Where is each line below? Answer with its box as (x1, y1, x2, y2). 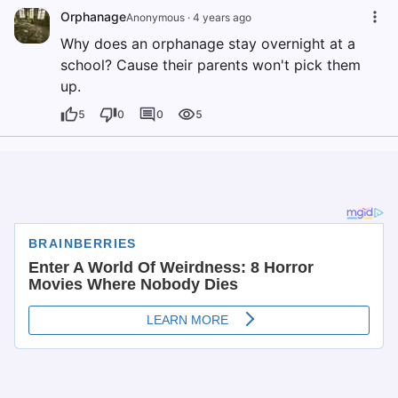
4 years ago (193, 11, 251, 24)
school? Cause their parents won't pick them (60, 56, 361, 74)
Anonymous (126, 11, 185, 24)
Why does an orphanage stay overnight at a (60, 35, 355, 52)
